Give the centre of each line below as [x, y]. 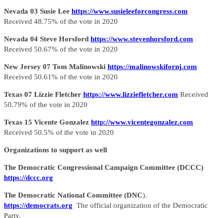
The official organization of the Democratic [140, 206]
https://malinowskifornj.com [152, 67]
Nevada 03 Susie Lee [38, 11]
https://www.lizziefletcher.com [131, 95]
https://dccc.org [28, 178]
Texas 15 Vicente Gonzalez [47, 122]
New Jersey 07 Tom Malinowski [56, 67]
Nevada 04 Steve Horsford [47, 39]
